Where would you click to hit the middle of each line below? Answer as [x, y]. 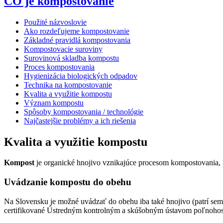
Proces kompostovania [59, 67]
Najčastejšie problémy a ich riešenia [80, 120]
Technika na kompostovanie [68, 85]
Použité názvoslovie [55, 22]
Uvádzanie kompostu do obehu [68, 182]
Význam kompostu [54, 103]
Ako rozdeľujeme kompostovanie [77, 31]
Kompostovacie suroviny [63, 49]
